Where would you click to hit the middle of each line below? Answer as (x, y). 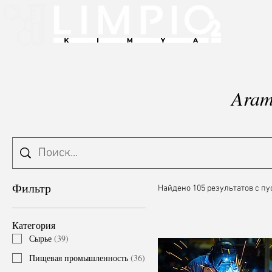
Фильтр (32, 188)
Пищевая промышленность (79, 258)
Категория (34, 225)
